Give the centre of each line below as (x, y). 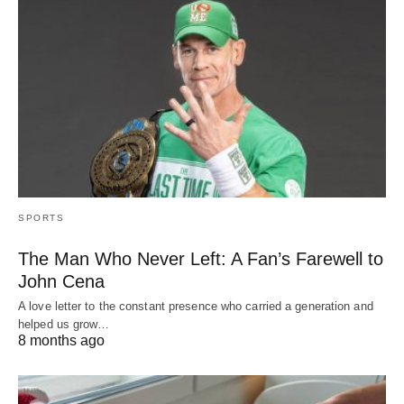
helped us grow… (64, 325)
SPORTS (41, 218)
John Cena (61, 282)
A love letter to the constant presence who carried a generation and (196, 307)
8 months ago (61, 341)
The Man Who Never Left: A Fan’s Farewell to (201, 259)
